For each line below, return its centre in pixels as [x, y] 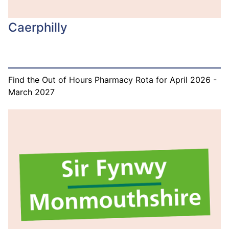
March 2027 [31, 92]
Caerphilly [38, 27]
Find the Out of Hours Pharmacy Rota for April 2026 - [112, 79]
